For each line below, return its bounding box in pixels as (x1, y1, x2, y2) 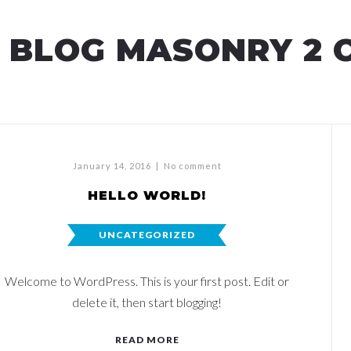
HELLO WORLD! (88, 188, 206, 203)
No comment (163, 161, 222, 171)
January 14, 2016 (72, 161, 151, 171)
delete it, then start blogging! (72, 295, 222, 309)
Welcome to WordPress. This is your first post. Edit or (5, 273, 289, 288)
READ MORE (114, 334, 179, 346)
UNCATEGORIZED (99, 229, 195, 241)
